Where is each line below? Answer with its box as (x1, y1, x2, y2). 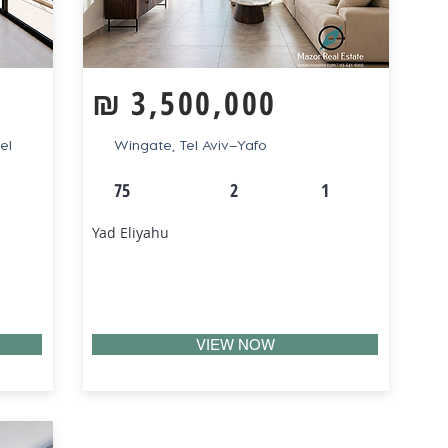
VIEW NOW (195, 336, 275, 353)
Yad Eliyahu (92, 223, 169, 242)
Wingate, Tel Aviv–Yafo (114, 136, 267, 153)
